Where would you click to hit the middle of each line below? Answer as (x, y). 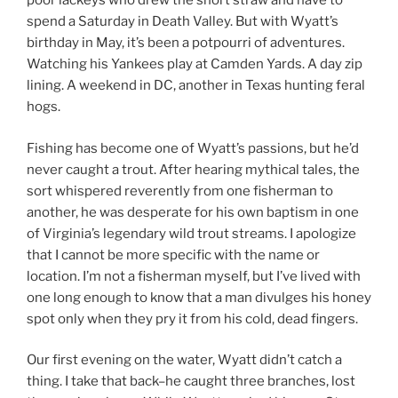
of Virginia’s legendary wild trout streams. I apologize (191, 233)
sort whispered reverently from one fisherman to (180, 191)
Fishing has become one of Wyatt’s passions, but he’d (193, 148)
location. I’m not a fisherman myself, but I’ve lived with (194, 276)
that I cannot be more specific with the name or (173, 255)
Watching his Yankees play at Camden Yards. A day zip (195, 64)
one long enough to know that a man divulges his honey (199, 297)
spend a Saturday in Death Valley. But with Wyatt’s (183, 22)
